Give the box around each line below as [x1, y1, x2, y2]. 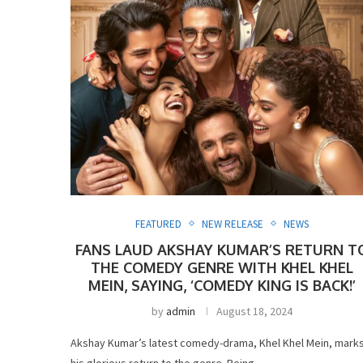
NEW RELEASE [202, 216, 264, 231]
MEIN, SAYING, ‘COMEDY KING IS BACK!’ [88, 275, 357, 294]
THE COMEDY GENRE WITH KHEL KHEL [91, 258, 354, 276]
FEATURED [135, 216, 182, 231]
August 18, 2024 [216, 303, 293, 318]
